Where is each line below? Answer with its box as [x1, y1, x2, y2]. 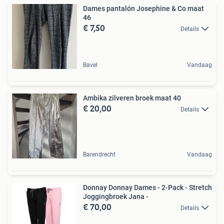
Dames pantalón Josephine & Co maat [83, 4, 204, 12]
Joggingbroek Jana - [83, 192, 148, 200]
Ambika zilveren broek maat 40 [83, 93, 181, 102]
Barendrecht [83, 150, 115, 158]
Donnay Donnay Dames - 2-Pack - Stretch [83, 183, 212, 191]
